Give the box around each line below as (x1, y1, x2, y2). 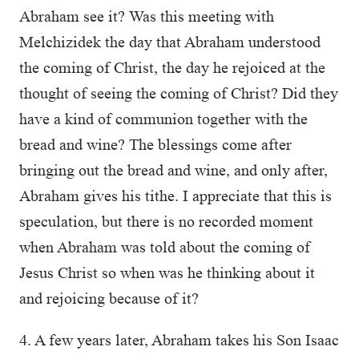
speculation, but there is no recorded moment (19, 212, 313, 230)
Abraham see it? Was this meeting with (19, 7, 274, 25)
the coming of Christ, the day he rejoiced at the (19, 58, 325, 76)
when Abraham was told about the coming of (19, 238, 310, 256)
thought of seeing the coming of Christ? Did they (19, 84, 338, 102)
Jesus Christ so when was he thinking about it (19, 264, 315, 281)
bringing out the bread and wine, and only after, (19, 161, 328, 179)
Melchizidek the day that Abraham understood (19, 33, 321, 50)
